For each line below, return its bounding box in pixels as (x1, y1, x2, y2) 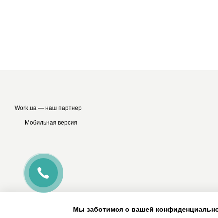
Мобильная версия (23, 119, 77, 126)
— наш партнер (36, 105, 82, 111)
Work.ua (15, 105, 36, 111)
